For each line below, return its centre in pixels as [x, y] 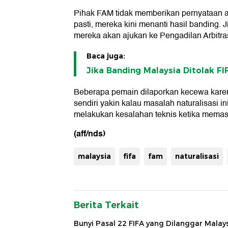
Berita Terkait [106, 205]
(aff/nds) [90, 134]
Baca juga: [106, 56]
